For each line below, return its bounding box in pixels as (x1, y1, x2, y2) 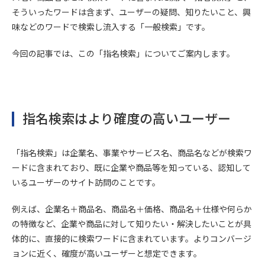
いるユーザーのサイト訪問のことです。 (12, 176, 160, 188)
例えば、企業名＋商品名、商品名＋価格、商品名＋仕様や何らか (12, 203, 252, 215)
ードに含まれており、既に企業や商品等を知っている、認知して (12, 161, 251, 173)
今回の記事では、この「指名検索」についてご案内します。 (12, 47, 235, 59)
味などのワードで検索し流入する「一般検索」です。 (12, 21, 210, 33)
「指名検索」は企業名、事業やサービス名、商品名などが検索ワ (12, 147, 252, 159)
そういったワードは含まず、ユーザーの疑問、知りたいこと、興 (12, 6, 251, 18)
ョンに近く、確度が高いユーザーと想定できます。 (12, 247, 202, 259)
